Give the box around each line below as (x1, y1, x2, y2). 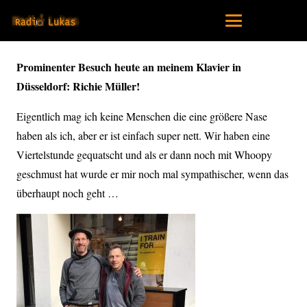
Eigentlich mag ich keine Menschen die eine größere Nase (16, 109, 267, 123)
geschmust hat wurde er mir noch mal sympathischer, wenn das (16, 167, 288, 181)
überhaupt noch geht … (16, 186, 119, 200)
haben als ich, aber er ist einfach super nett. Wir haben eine (16, 128, 270, 143)
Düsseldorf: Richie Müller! (16, 78, 140, 94)
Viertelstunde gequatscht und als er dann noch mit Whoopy (16, 147, 272, 162)
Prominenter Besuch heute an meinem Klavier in (16, 59, 241, 75)
